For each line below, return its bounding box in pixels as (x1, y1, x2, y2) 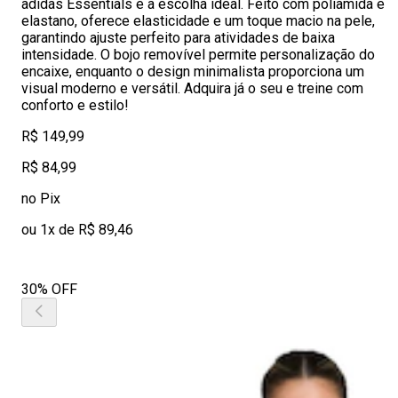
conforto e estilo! (21, 97, 129, 114)
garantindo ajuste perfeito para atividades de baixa (21, 29, 335, 46)
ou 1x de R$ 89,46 (21, 221, 133, 238)
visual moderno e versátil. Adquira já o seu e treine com (21, 80, 363, 97)
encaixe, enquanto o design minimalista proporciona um (21, 63, 364, 80)
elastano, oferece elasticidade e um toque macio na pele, (21, 12, 375, 29)
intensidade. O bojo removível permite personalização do (21, 46, 375, 63)
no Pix (21, 190, 60, 207)
